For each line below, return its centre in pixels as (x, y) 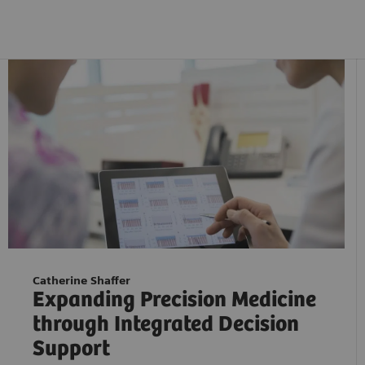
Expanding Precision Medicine (174, 301)
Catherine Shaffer (81, 281)
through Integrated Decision (165, 325)
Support (71, 350)
